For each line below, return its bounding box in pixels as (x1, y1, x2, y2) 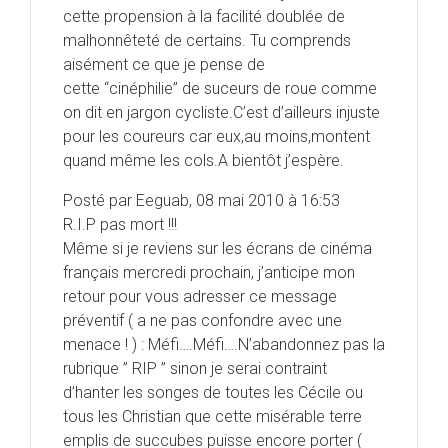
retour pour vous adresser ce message (63, 287, 337, 307)
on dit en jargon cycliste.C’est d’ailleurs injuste (63, 103, 380, 123)
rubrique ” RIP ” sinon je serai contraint (63, 359, 327, 379)
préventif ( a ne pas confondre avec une (63, 311, 342, 331)
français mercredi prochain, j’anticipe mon (63, 263, 355, 283)
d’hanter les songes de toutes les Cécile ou (63, 383, 363, 403)
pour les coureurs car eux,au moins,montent (63, 127, 370, 147)
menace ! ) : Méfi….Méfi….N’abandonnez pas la (63, 335, 385, 355)
